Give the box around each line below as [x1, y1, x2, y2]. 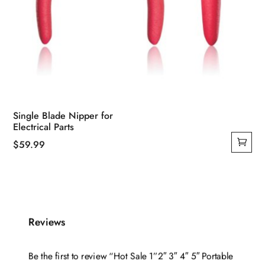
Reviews [28, 215, 66, 230]
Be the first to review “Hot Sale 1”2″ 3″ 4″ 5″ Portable [28, 249, 234, 263]
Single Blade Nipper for [13, 108, 114, 122]
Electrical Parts [13, 119, 75, 134]
